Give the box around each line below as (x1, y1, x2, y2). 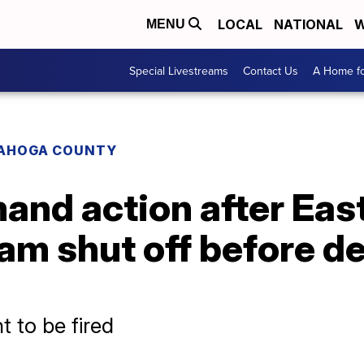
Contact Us (243, 62, 298, 79)
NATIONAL (274, 16, 343, 32)
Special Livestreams (129, 62, 228, 79)
